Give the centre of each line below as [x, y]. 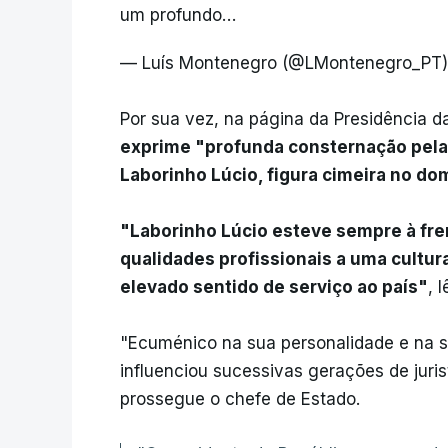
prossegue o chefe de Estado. [240, 399]
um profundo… [178, 15]
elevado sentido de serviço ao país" [274, 287]
